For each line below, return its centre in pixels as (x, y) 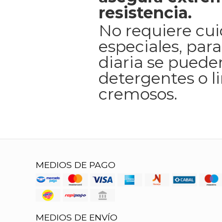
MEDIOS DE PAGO (76, 165)
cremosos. (138, 94)
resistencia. (145, 12)
